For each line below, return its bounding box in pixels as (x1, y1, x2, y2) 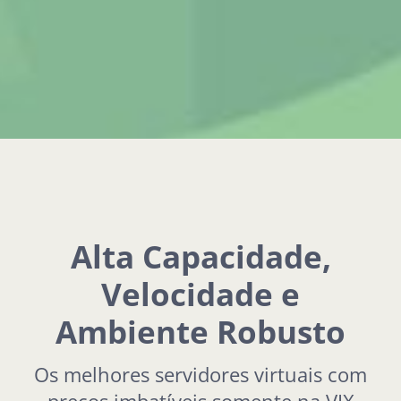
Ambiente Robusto (55, 309, 346, 353)
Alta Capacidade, (70, 234, 331, 277)
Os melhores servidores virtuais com (34, 361, 367, 388)
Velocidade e (101, 271, 300, 315)
